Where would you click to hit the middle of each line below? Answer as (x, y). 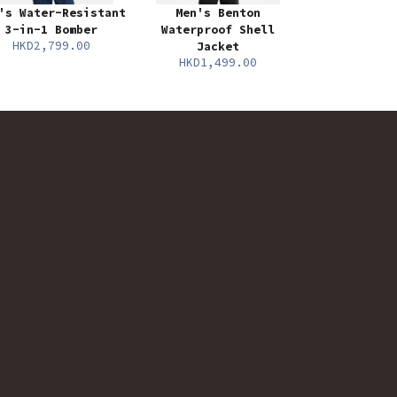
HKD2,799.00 (51, 46)
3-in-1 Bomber (51, 30)
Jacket (218, 47)
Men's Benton (218, 13)
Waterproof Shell (218, 30)
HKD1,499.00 (218, 63)
